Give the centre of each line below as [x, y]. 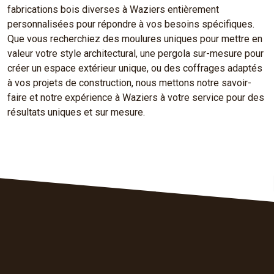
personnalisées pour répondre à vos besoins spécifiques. [131, 24]
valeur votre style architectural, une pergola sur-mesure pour [135, 54]
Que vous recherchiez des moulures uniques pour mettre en [135, 39]
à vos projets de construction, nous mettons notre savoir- [129, 83]
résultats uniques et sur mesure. [76, 112]
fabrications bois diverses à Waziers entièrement [113, 9]
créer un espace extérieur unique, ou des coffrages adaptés [135, 68]
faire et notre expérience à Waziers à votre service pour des [136, 98]
